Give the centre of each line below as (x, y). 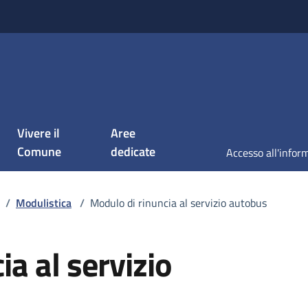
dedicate (133, 152)
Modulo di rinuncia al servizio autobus (178, 203)
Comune (39, 152)
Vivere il (38, 133)
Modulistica (44, 203)
